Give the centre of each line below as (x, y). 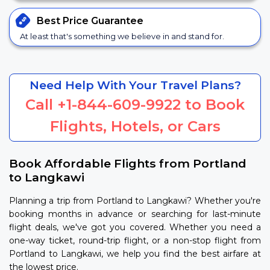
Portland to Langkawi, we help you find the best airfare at (135, 254)
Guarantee (117, 20)
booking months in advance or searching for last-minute (135, 214)
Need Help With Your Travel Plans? (135, 85)
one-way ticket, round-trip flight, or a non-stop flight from (135, 241)
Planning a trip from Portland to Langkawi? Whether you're (135, 201)
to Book (213, 104)
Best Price (64, 20)
